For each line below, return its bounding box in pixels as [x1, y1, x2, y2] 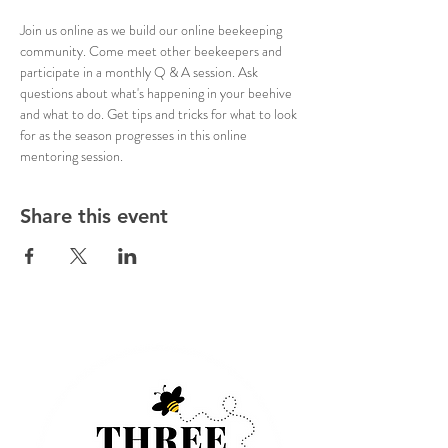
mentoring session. [20, 145, 123, 166]
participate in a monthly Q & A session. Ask [20, 61, 261, 82]
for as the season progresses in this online [20, 124, 250, 145]
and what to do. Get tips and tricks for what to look [20, 103, 300, 124]
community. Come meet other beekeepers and [20, 40, 285, 61]
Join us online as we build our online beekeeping [20, 19, 285, 40]
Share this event [20, 203, 168, 228]
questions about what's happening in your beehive [20, 82, 295, 103]
